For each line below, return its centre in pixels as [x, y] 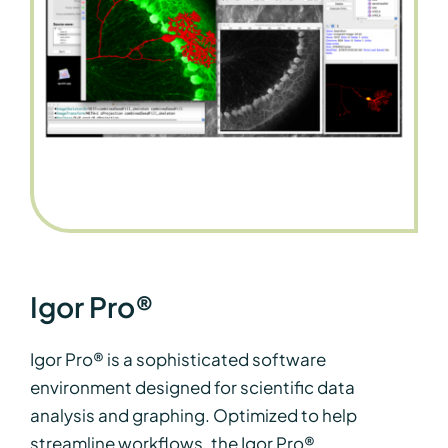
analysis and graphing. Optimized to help [193, 415]
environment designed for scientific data [192, 387]
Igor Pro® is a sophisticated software [177, 359]
